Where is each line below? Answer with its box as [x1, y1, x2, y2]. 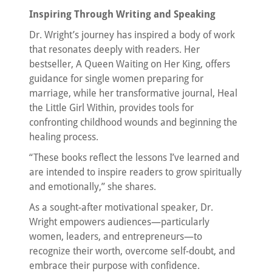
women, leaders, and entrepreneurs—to [29, 230, 202, 242]
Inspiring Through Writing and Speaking [29, 8, 216, 20]
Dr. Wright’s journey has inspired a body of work [29, 29, 235, 41]
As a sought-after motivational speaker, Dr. [29, 201, 213, 213]
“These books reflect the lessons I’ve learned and [29, 151, 239, 163]
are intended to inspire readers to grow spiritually [29, 166, 242, 178]
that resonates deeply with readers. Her [29, 43, 200, 55]
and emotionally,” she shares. [29, 180, 156, 192]
